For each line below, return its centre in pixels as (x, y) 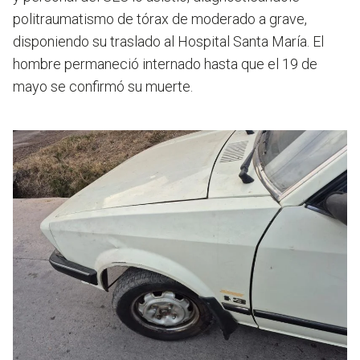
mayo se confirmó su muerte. (103, 87)
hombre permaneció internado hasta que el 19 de (165, 64)
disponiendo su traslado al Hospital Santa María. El (168, 42)
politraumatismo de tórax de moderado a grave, (160, 19)
